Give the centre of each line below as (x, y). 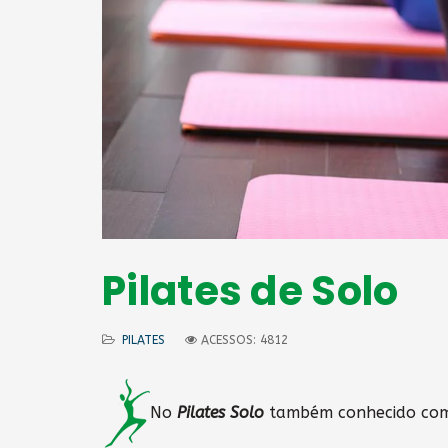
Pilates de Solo (250, 291)
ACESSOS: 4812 (244, 340)
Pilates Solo (220, 413)
